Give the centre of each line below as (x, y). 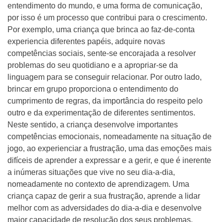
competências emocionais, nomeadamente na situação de (110, 137)
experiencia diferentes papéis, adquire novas (86, 41)
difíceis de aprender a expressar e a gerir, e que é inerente (109, 160)
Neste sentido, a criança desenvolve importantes (93, 125)
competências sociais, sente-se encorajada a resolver (102, 53)
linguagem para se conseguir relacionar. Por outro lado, (105, 77)
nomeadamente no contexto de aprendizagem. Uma (98, 184)
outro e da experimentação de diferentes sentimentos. (101, 113)
